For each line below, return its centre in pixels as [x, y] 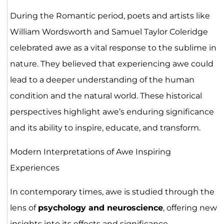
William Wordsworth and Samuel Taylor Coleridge [109, 31]
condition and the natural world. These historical [106, 95]
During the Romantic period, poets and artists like [110, 15]
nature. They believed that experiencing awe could [111, 63]
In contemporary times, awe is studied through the [112, 191]
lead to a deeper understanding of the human [102, 79]
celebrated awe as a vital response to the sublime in [113, 47]
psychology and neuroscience [100, 207]
